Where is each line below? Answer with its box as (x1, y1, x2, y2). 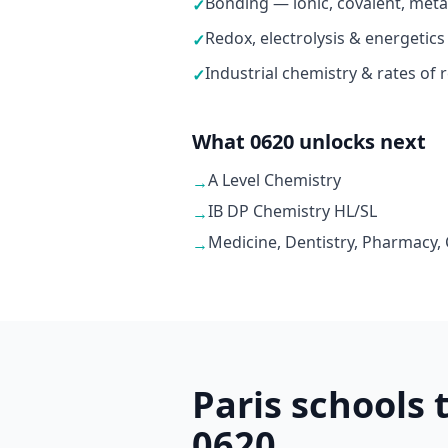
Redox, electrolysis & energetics (205, 27, 445, 49)
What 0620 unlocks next (192, 128, 426, 155)
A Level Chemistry (208, 169, 341, 191)
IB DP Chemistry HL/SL (208, 200, 377, 222)
